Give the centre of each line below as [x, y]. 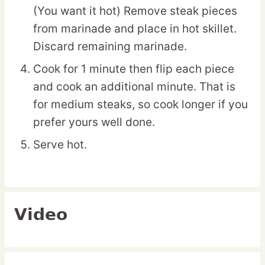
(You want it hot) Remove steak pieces [135, 11]
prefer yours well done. [94, 122]
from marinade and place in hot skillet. [135, 29]
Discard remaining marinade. [110, 47]
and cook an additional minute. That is [134, 87]
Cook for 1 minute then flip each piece [134, 69]
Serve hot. [60, 145]
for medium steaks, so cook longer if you [140, 105]
